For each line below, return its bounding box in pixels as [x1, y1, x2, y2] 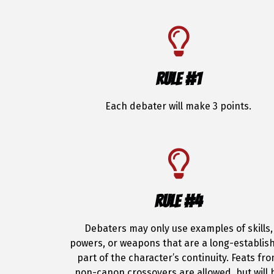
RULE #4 [154, 192, 202, 210]
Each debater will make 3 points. [105, 100, 252, 112]
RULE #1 [155, 70, 201, 88]
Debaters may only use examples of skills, [84, 223, 273, 234]
